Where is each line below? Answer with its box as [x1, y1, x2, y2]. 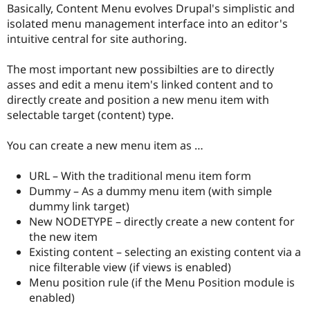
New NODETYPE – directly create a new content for [29, 214, 295, 230]
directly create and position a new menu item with [7, 91, 269, 107]
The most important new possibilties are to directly [7, 61, 274, 77]
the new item [29, 229, 98, 245]
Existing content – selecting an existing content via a [29, 244, 301, 260]
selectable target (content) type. [7, 107, 174, 122]
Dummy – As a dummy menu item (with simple [29, 183, 272, 199]
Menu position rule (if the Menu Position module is [29, 275, 295, 291]
